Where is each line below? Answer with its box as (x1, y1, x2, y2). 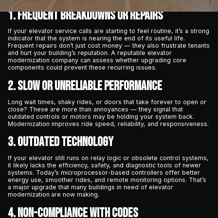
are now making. (51, 190, 99, 198)
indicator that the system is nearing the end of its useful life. (7, 35, 185, 42)
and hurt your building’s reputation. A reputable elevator (7, 49, 172, 57)
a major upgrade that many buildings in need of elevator (7, 183, 173, 191)
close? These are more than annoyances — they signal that (7, 105, 183, 113)
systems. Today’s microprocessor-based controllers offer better (7, 168, 200, 176)
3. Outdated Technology (7, 134, 113, 150)
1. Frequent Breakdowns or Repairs (7, 7, 163, 23)
